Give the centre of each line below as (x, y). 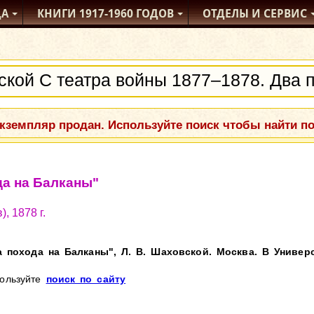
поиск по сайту (86, 279)
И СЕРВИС (278, 14)
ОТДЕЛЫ (226, 14)
